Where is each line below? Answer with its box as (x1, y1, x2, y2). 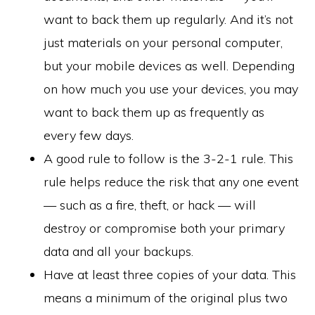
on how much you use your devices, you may (44, 81, 299, 97)
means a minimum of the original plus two (44, 290, 288, 306)
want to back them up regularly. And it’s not (44, 11, 294, 27)
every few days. (44, 127, 134, 143)
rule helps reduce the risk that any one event (44, 174, 300, 190)
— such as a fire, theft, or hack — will (44, 197, 257, 213)
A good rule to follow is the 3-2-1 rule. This (44, 150, 294, 167)
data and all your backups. (44, 243, 194, 259)
